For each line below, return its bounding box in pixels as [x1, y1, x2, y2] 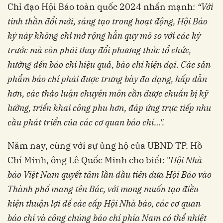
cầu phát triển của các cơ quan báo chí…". [7, 116, 164, 128]
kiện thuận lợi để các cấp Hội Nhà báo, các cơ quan [7, 197, 201, 209]
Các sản [181, 58, 211, 70]
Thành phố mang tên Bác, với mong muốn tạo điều [7, 183, 199, 195]
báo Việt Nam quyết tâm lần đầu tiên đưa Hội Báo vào [7, 168, 212, 180]
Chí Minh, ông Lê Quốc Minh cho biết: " [7, 154, 170, 166]
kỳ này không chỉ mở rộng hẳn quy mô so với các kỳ [7, 29, 201, 41]
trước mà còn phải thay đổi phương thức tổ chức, [7, 44, 191, 56]
